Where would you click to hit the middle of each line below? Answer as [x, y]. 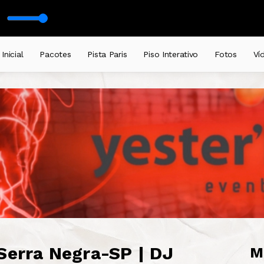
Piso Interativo [171, 54]
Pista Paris [107, 54]
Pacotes [55, 54]
